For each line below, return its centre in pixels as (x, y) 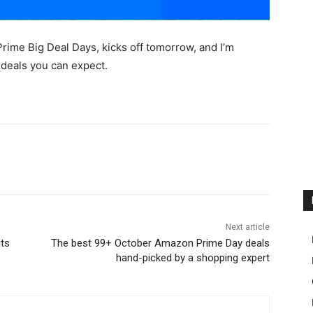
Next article (247, 227)
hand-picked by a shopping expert (192, 258)
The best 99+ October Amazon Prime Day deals (160, 243)
